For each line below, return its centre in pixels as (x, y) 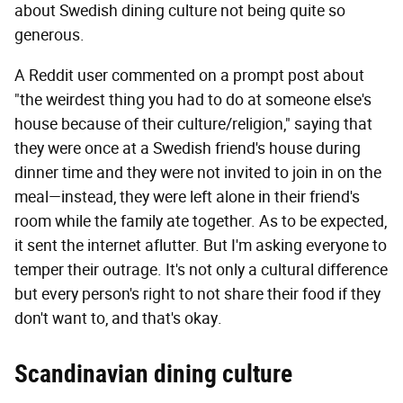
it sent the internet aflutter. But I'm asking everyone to (201, 245)
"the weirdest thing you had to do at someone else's (193, 99)
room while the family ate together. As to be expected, (201, 221)
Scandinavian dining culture (153, 373)
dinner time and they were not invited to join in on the (198, 172)
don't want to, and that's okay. (118, 318)
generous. (49, 35)
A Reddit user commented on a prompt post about (189, 75)
